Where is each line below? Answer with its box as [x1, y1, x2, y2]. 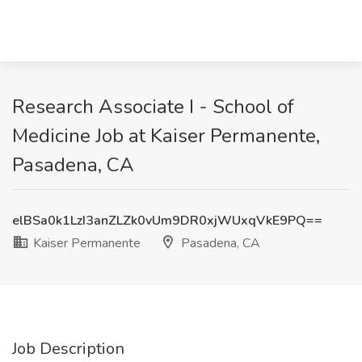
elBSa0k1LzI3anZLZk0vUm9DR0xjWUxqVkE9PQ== [12, 212, 322, 229]
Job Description [12, 338, 124, 360]
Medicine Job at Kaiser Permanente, [12, 123, 320, 149]
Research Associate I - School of [12, 94, 294, 120]
